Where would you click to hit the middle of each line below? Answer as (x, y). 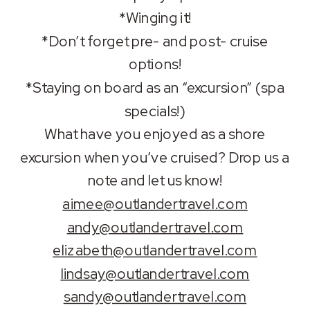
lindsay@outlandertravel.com (155, 274)
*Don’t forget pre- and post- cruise (155, 42)
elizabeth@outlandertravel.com (155, 251)
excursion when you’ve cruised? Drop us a (155, 158)
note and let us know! (155, 181)
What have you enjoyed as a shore (155, 135)
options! (155, 65)
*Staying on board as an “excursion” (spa (155, 88)
